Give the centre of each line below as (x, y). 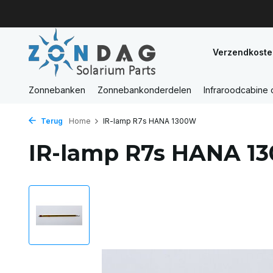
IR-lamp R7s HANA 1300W (150, 121)
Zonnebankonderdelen (144, 90)
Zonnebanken (57, 90)
